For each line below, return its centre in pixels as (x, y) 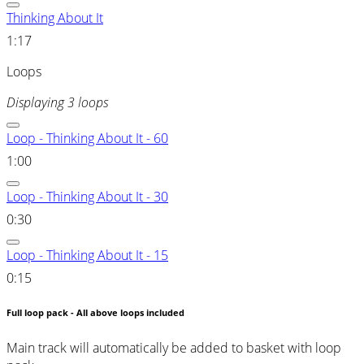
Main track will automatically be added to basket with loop (174, 347)
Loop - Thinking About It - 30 (87, 196)
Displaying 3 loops (57, 102)
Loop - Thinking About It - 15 (87, 255)
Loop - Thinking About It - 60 (87, 138)
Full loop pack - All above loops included (95, 312)
